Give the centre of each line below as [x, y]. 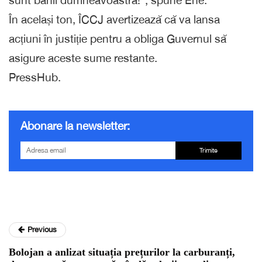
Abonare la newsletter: [75, 126]
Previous [42, 230]
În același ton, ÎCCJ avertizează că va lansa [114, 20]
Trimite [208, 151]
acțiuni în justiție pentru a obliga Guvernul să [118, 39]
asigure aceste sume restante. [83, 58]
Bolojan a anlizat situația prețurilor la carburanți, [122, 252]
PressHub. [35, 77]
